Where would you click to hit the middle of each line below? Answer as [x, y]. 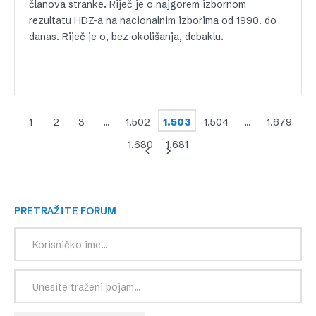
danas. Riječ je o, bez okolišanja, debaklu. [126, 36]
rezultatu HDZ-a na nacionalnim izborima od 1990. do [153, 20]
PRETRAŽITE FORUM [68, 211]
